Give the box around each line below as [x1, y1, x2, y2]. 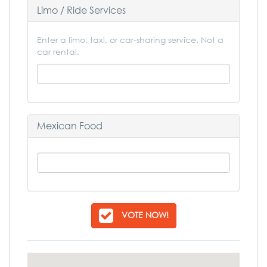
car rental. [37, 46, 79, 57]
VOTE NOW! [121, 209, 169, 220]
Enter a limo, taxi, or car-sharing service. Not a [37, 35, 223, 45]
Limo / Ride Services [37, 4, 126, 16]
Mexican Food [37, 120, 103, 132]
